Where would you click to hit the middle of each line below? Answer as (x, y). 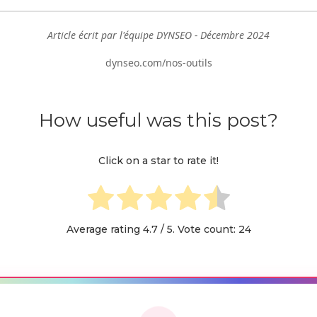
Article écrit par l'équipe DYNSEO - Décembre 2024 (158, 35)
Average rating (104, 229)
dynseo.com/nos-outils (158, 62)
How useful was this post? (158, 120)
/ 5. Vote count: (198, 229)
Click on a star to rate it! (158, 161)
